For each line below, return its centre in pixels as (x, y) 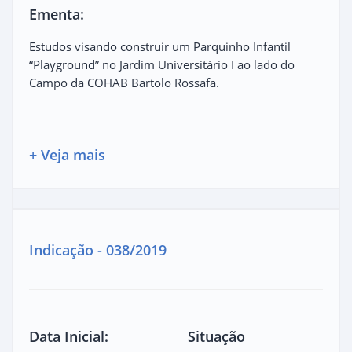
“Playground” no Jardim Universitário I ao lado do (162, 64)
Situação (216, 336)
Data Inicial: (69, 336)
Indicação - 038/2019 (98, 249)
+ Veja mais (67, 154)
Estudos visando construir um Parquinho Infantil (160, 46)
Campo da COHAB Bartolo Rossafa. (124, 82)
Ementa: (57, 14)
